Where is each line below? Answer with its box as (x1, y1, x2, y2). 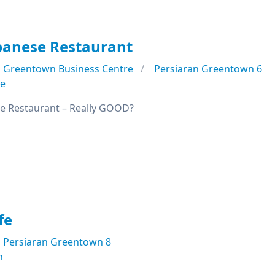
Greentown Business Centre (3, 62, 133, 76)
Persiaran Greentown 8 (3, 235, 111, 249)
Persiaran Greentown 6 (154, 62, 262, 76)
